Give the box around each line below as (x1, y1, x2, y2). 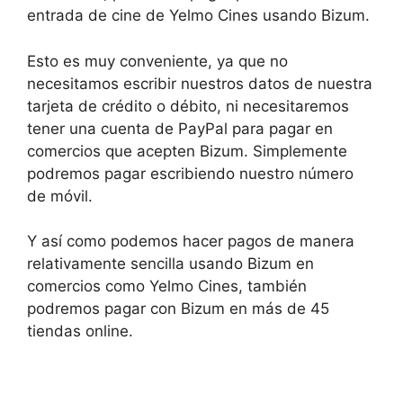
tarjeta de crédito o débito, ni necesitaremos (27, 96, 349, 115)
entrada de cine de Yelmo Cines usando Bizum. (27, 6, 370, 25)
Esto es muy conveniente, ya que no (27, 51, 288, 70)
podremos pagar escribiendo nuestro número (27, 164, 354, 183)
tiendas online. (27, 322, 133, 341)
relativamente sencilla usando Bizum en (27, 255, 314, 273)
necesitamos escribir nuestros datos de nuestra (27, 74, 372, 93)
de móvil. (27, 186, 93, 205)
